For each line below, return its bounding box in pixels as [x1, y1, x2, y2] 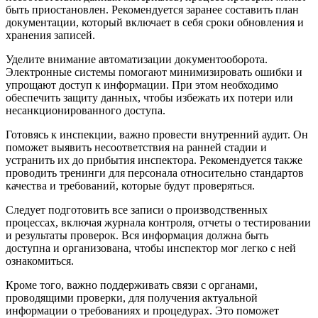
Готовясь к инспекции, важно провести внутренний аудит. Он [6, 128, 308, 141]
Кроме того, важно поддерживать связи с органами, [6, 279, 258, 292]
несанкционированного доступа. [6, 104, 165, 117]
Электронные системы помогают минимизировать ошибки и [6, 66, 302, 79]
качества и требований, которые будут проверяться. [6, 180, 255, 192]
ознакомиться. [6, 255, 74, 268]
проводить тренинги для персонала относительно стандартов [6, 167, 304, 180]
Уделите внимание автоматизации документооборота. [6, 53, 268, 66]
